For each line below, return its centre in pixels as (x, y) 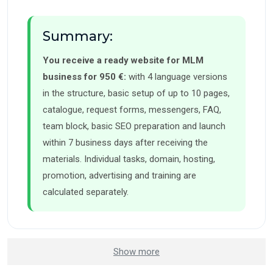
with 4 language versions (177, 77)
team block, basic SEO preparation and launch (134, 126)
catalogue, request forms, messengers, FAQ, (132, 110)
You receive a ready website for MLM (123, 61)
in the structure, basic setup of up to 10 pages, (136, 94)
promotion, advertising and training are (119, 176)
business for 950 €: (84, 77)
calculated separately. (86, 192)
